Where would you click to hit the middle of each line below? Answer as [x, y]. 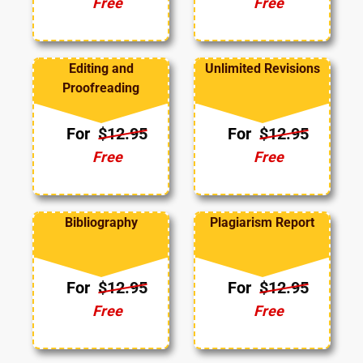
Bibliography [101, 223]
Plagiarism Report [262, 223]
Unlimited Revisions [262, 69]
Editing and [101, 69]
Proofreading [101, 88]
